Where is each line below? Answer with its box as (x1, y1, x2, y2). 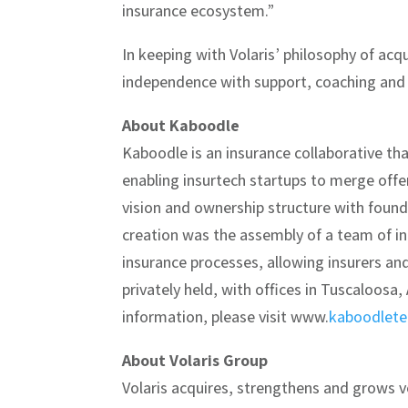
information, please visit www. (122, 306, 330, 328)
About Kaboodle (122, 115, 240, 137)
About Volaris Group (122, 350, 269, 372)
